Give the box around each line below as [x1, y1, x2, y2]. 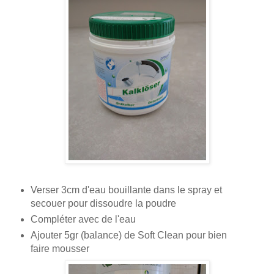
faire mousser [30, 243, 89, 254]
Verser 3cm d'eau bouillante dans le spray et [30, 185, 222, 196]
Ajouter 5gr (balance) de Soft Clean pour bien [30, 230, 227, 241]
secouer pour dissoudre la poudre [30, 198, 176, 209]
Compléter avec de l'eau [30, 214, 136, 225]
